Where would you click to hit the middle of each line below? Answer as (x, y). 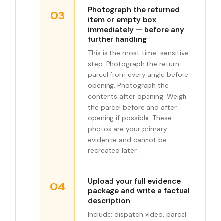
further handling (117, 40)
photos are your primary (128, 129)
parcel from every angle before (138, 75)
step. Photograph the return (133, 64)
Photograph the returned (134, 10)
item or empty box (122, 20)
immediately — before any (136, 30)
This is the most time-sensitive (138, 53)
